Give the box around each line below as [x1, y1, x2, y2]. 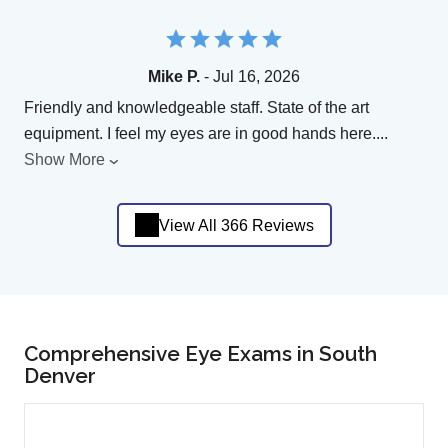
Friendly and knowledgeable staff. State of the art [24, 99, 369, 117]
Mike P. [148, 68, 200, 86]
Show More [24, 151, 105, 169]
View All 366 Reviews [158, 216, 314, 234]
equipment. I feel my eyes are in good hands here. [24, 125, 376, 143]
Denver [24, 363, 96, 389]
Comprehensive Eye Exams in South [24, 341, 377, 367]
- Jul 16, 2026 [200, 68, 300, 86]
